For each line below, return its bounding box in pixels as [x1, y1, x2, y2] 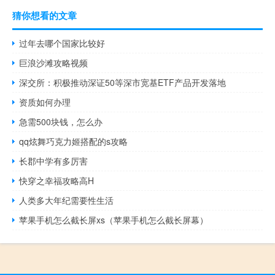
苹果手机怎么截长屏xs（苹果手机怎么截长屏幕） [19, 214, 209, 227]
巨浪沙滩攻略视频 [19, 56, 88, 69]
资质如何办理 [19, 96, 71, 109]
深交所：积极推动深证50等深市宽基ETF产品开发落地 [19, 76, 227, 89]
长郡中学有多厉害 [19, 155, 88, 168]
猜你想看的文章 [12, 9, 77, 23]
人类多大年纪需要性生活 [19, 194, 114, 207]
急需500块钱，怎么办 [19, 115, 103, 128]
